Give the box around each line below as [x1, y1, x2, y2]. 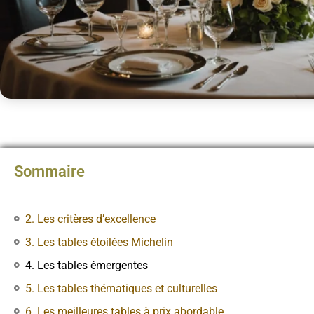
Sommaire [14, 162, 85, 180]
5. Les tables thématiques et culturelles [25, 281, 217, 295]
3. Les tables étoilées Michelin [25, 235, 173, 249]
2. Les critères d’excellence [25, 212, 156, 226]
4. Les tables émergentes [25, 258, 148, 272]
